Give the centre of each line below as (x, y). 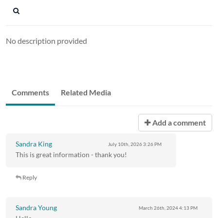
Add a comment (178, 122)
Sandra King (34, 144)
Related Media (86, 92)
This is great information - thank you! (71, 154)
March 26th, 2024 (158, 208)
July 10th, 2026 (125, 144)
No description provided (46, 40)
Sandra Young (36, 207)
